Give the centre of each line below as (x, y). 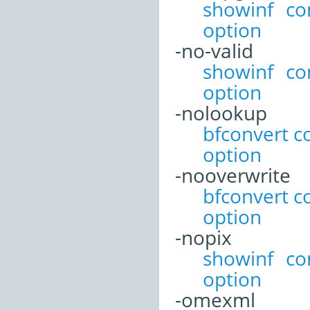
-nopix (203, 237)
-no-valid (214, 50)
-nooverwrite (233, 175)
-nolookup (221, 112)
